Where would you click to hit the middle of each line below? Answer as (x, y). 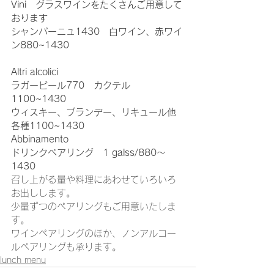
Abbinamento (40, 139)
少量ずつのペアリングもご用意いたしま (94, 206)
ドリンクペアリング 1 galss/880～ (88, 153)
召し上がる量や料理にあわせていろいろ (94, 180)
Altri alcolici (35, 72)
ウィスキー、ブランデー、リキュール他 (94, 112)
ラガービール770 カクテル (71, 85)
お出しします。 (43, 193)
